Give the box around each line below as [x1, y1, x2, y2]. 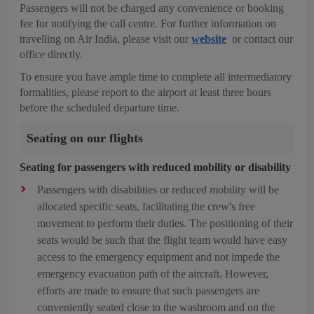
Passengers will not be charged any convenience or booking [20, 2, 284, 14]
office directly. [20, 48, 86, 60]
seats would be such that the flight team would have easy [37, 234, 287, 246]
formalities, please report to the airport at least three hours [20, 86, 271, 98]
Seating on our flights [27, 131, 143, 145]
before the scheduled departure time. [20, 102, 179, 114]
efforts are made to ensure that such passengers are [37, 285, 259, 296]
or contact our [226, 33, 293, 45]
